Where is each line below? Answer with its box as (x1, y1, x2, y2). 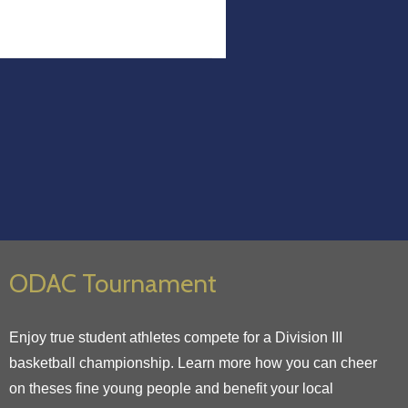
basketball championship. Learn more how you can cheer (9, 355, 377, 371)
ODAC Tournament (9, 268, 217, 299)
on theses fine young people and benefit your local (9, 381, 333, 396)
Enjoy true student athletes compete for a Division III (9, 330, 342, 345)
